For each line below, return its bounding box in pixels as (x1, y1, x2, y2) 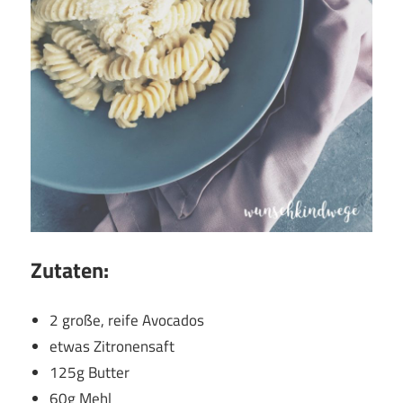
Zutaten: (31, 253, 109, 286)
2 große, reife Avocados (49, 309, 205, 333)
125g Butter (49, 361, 130, 385)
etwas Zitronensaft (49, 335, 175, 359)
